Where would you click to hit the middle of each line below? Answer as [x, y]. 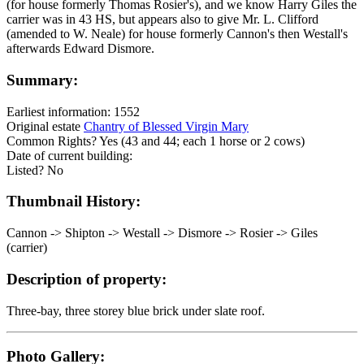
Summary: [42, 80]
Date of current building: [69, 155]
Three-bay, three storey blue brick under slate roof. [136, 310]
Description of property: [87, 279]
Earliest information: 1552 [73, 111]
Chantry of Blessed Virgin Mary [166, 126]
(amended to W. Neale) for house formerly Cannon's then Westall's [177, 34]
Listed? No [35, 170]
